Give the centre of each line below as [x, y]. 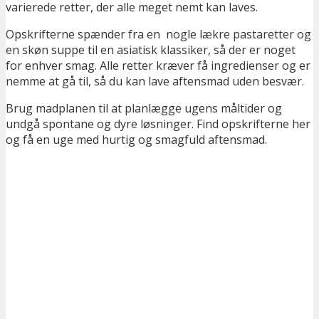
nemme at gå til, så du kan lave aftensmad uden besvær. [155, 82]
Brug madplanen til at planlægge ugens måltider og [144, 109]
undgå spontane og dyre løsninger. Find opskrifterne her [158, 124]
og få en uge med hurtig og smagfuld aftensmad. [136, 140]
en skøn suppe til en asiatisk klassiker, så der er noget [151, 50]
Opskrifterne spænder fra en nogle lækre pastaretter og [158, 35]
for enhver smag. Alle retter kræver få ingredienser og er [158, 66]
